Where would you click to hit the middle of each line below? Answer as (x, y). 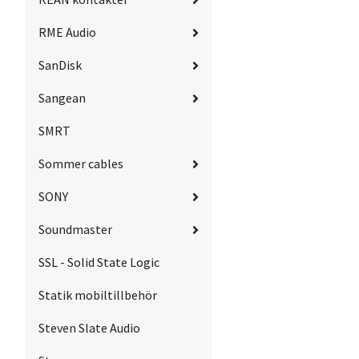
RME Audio (67, 32)
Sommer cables (81, 164)
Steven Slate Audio (89, 328)
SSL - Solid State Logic (99, 262)
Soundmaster (75, 230)
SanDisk (60, 65)
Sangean (62, 98)
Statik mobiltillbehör (98, 295)
